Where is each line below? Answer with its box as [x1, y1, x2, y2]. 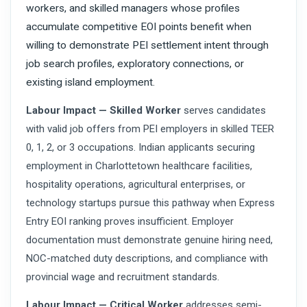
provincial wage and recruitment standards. [26, 270, 219, 283]
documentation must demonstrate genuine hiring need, [26, 233, 273, 246]
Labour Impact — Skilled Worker [26, 103, 181, 116]
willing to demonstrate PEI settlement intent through [26, 38, 269, 51]
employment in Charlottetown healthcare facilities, [26, 159, 252, 172]
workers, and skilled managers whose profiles [26, 1, 240, 14]
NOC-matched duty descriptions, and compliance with [26, 251, 268, 265]
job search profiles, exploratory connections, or [26, 57, 244, 70]
